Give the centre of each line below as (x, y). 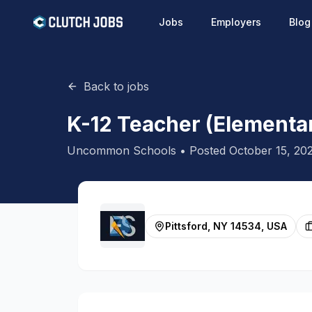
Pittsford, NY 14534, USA (226, 226)
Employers (236, 22)
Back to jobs (116, 86)
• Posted (203, 150)
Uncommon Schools (122, 150)
